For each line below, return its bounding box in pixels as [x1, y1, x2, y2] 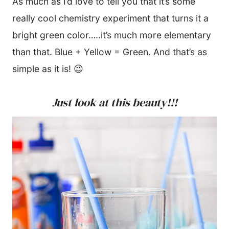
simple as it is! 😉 [12, 63, 83, 74]
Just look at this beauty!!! [52, 94, 177, 110]
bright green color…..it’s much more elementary [12, 29, 211, 40]
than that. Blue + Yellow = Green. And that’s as [12, 46, 207, 57]
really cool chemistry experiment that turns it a [12, 12, 209, 24]
